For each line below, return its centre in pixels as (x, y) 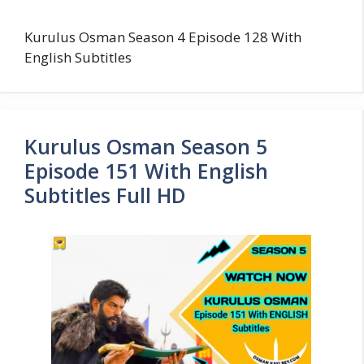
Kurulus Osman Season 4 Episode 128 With (163, 37)
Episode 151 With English (146, 170)
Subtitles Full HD (105, 195)
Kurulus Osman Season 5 (146, 146)
